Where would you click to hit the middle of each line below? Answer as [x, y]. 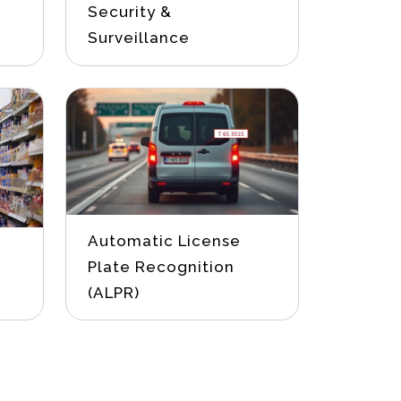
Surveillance [139, 37]
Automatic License [165, 241]
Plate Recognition [162, 267]
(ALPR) [114, 293]
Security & [130, 11]
